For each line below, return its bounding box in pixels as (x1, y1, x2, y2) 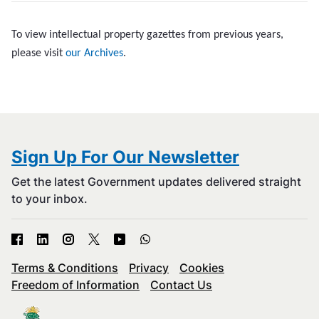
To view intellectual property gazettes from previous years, (11, 28, 283, 41)
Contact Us (150, 278, 212, 292)
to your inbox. (11, 192, 88, 206)
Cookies (179, 261, 224, 275)
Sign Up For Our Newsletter (11, 147, 239, 167)
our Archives (66, 47, 123, 59)
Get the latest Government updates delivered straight (11, 174, 301, 189)
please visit (11, 47, 66, 59)
